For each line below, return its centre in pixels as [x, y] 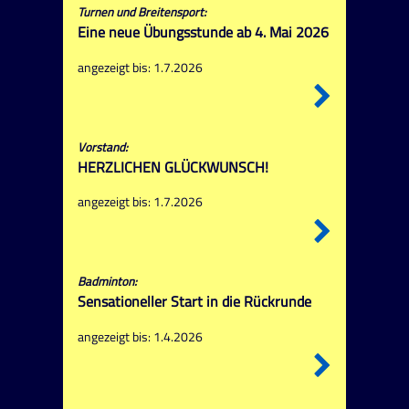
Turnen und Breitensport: [142, 12]
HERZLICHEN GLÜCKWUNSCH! [173, 167]
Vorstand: [102, 147]
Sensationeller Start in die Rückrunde [194, 301]
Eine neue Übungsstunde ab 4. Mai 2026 [203, 32]
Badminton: [107, 281]
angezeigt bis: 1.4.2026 [140, 336]
